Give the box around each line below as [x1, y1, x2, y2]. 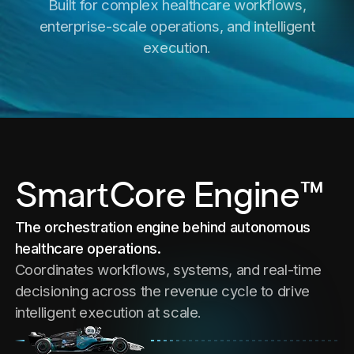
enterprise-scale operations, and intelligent [39, 17, 315, 36]
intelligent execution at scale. [14, 303, 202, 321]
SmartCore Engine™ [14, 177, 325, 214]
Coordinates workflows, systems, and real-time [14, 260, 322, 278]
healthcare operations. [14, 239, 161, 257]
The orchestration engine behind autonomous [14, 217, 311, 235]
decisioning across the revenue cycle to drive [14, 281, 310, 299]
